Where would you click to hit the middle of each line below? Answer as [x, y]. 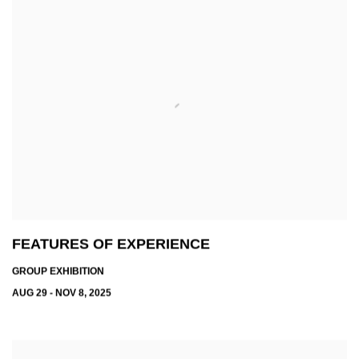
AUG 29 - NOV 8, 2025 [62, 293]
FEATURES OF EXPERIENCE [111, 244]
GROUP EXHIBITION [58, 271]
